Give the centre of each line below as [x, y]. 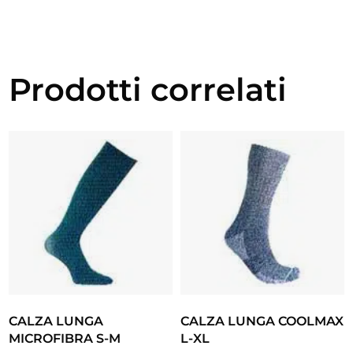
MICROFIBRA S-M [65, 339]
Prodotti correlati [148, 90]
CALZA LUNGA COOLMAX [262, 321]
